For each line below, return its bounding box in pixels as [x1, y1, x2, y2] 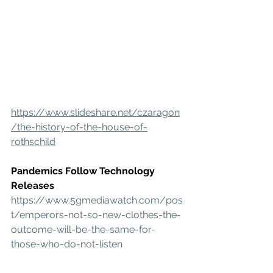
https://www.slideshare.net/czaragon [11, 107, 180, 119]
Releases [11, 180, 54, 192]
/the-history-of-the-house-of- [11, 121, 147, 133]
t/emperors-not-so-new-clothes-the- [11, 209, 181, 221]
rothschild [11, 136, 55, 148]
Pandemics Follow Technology [11, 165, 157, 177]
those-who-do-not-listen [11, 238, 122, 250]
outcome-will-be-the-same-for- [11, 224, 155, 236]
